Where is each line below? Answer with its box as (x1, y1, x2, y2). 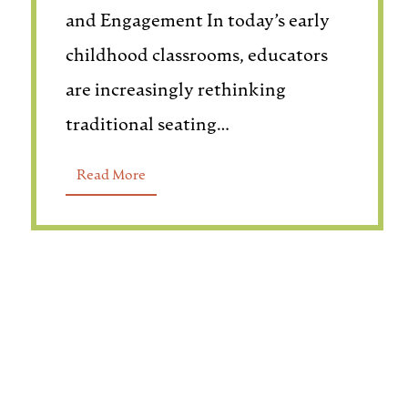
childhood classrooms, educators (65, 47, 328, 66)
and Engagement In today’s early (65, 13, 330, 31)
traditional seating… (65, 117, 229, 135)
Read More (76, 168, 146, 183)
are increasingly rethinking (65, 82, 286, 100)
